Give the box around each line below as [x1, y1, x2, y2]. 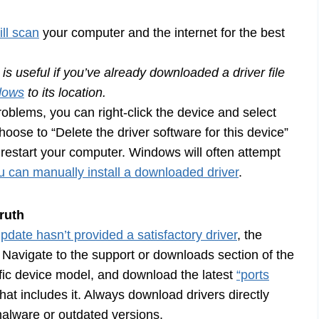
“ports [236, 268, 269, 283]
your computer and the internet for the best [39, 26, 285, 41]
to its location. [24, 85, 106, 100]
